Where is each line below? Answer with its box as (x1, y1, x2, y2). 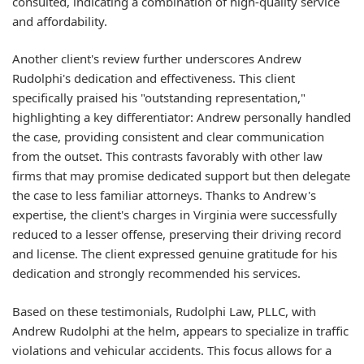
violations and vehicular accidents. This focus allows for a (12, 341, 331, 358)
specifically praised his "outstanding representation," (12, 89, 305, 106)
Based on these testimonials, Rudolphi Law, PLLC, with (12, 302, 316, 319)
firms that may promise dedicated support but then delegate (12, 167, 350, 184)
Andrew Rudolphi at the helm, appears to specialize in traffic (12, 322, 349, 339)
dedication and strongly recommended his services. (12, 265, 301, 281)
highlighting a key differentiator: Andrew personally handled (12, 109, 351, 125)
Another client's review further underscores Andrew (12, 50, 301, 67)
